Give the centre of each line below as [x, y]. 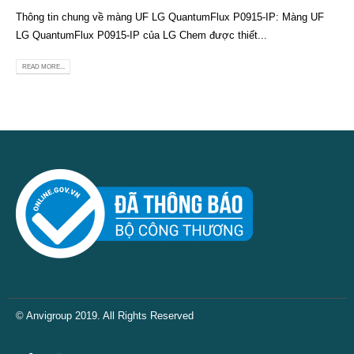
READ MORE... [43, 66]
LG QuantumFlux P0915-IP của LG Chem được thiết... [141, 36]
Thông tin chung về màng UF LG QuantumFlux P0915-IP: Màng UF [170, 17]
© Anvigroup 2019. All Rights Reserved [105, 315]
